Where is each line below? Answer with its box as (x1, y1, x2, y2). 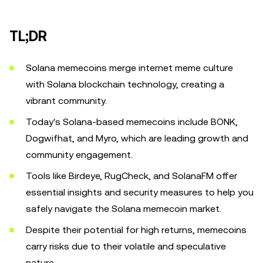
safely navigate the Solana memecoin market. (26, 203, 221, 214)
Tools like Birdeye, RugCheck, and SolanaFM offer (26, 170, 237, 181)
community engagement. (26, 149, 133, 160)
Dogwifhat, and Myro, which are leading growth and (26, 133, 248, 144)
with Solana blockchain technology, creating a (26, 79, 224, 90)
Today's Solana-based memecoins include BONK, (26, 116, 238, 127)
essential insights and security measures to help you (26, 187, 254, 198)
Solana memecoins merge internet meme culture (26, 62, 233, 73)
